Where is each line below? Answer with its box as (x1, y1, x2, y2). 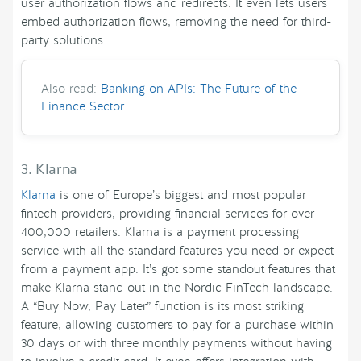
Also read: (41, 81, 101, 97)
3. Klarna (21, 160, 77, 179)
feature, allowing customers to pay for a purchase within (21, 317, 334, 334)
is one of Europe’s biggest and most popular (56, 187, 306, 204)
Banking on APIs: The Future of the (101, 81, 297, 97)
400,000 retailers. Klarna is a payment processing (21, 224, 299, 241)
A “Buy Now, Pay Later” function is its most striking (21, 298, 304, 315)
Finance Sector (41, 98, 124, 114)
